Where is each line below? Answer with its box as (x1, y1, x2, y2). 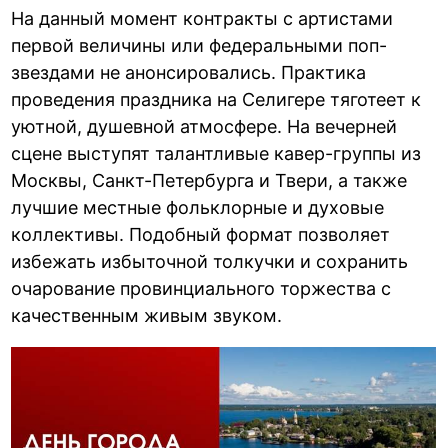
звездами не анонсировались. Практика (11, 61, 367, 83)
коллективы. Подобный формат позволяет (11, 223, 391, 245)
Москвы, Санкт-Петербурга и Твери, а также (11, 169, 408, 191)
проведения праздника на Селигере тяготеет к (11, 88, 422, 110)
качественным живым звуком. (11, 304, 283, 326)
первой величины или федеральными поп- (11, 34, 388, 56)
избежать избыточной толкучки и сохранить (11, 250, 409, 272)
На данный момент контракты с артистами (11, 7, 394, 29)
